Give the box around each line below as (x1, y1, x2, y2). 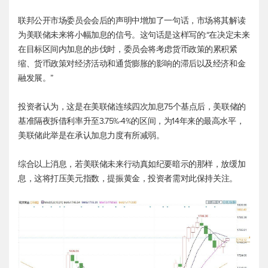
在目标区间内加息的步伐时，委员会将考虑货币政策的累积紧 (18, 44, 237, 54)
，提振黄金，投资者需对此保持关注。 (99, 173, 237, 184)
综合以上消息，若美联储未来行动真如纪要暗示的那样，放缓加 (18, 159, 246, 169)
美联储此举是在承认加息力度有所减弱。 (18, 130, 165, 141)
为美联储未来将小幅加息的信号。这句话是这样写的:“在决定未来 (18, 29, 250, 40)
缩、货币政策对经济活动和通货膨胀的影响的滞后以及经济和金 (18, 58, 246, 69)
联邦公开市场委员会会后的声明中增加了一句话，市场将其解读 (18, 15, 246, 26)
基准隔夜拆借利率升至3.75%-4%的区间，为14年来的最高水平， (18, 115, 245, 126)
